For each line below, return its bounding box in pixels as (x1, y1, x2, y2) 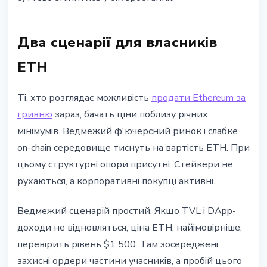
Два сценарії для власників (17, 33, 217, 52)
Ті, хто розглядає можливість (17, 91, 151, 105)
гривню (17, 108, 52, 122)
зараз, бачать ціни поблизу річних (52, 108, 208, 122)
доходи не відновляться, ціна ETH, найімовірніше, (17, 221, 242, 235)
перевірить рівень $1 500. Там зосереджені (17, 238, 218, 252)
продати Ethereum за (151, 91, 246, 105)
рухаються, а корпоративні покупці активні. (17, 175, 215, 188)
